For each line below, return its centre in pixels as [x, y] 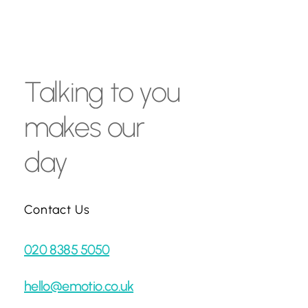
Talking [64, 91]
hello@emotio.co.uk [79, 286]
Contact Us [57, 209]
